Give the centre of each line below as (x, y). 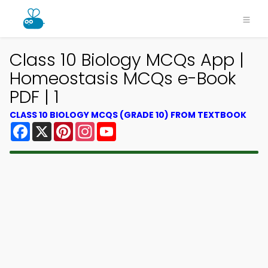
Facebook (54, 127)
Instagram (119, 127)
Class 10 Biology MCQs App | (127, 60)
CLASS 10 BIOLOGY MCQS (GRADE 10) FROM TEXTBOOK (128, 115)
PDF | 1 (34, 97)
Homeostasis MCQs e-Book (123, 78)
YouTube (136, 127)
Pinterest (95, 127)
